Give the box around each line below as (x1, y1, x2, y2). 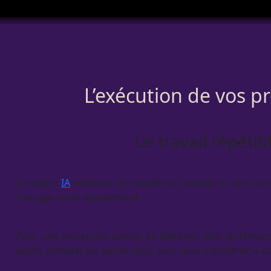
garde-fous (101, 244, 152, 258)
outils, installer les (16, 244, 101, 258)
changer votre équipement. (16, 191, 142, 204)
